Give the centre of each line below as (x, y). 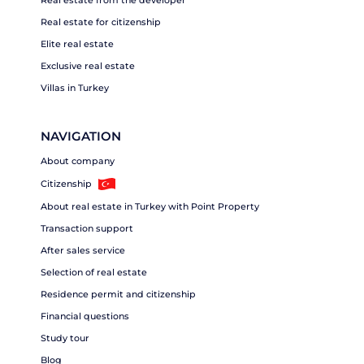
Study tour (65, 338)
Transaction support (87, 229)
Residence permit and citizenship (118, 295)
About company (78, 161)
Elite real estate (77, 44)
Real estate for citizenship (101, 22)
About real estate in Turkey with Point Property (150, 207)
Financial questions (85, 316)
